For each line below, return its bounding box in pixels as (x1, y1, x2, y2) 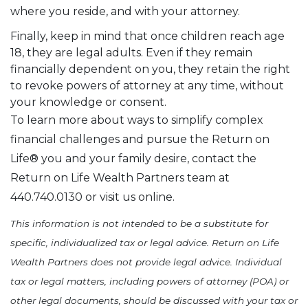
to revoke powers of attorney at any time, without (10, 79, 284, 92)
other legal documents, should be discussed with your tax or (10, 295, 298, 306)
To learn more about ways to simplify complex (10, 113, 263, 126)
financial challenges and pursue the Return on (10, 133, 269, 146)
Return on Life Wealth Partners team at (10, 171, 230, 184)
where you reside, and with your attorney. (10, 5, 240, 18)
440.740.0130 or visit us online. (10, 190, 175, 203)
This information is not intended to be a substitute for (10, 218, 268, 229)
